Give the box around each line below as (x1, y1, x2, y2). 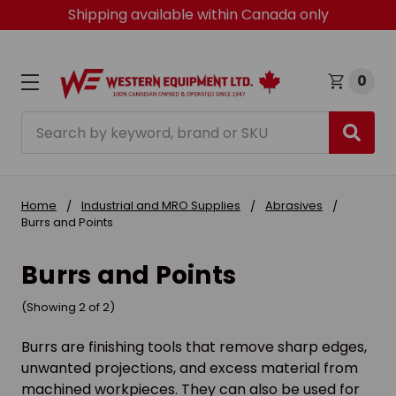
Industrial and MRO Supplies (81, 197, 240, 215)
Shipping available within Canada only (67, 4, 329, 25)
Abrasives (265, 197, 323, 215)
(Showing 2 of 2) (21, 299, 115, 316)
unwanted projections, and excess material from (21, 358, 358, 379)
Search (21, 111, 71, 133)
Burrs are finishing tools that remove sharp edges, (21, 337, 367, 358)
